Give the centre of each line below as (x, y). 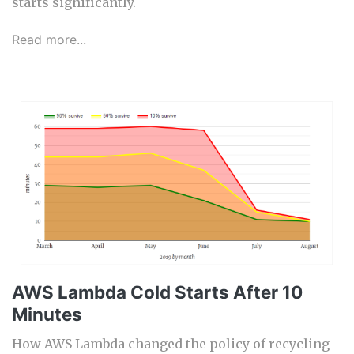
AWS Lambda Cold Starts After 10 (157, 292)
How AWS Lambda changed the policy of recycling (171, 344)
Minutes (47, 314)
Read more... (49, 40)
